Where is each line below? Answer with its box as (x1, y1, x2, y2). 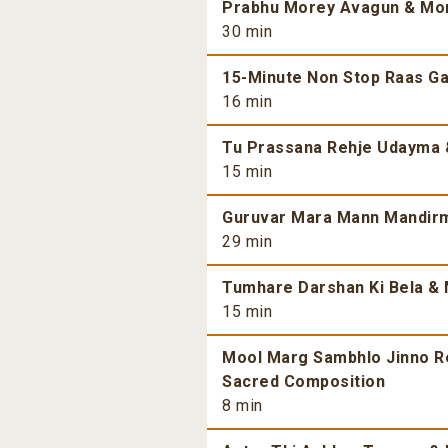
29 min (222, 232, 272, 252)
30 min (222, 22, 272, 42)
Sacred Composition (222, 372, 385, 392)
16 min (222, 92, 272, 112)
